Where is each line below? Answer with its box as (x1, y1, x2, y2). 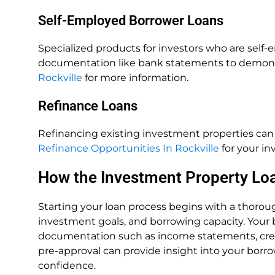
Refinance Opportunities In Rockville (38, 142, 219, 154)
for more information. (82, 72, 188, 83)
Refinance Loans (38, 98, 137, 114)
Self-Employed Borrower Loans (38, 13, 223, 28)
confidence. (38, 260, 96, 271)
